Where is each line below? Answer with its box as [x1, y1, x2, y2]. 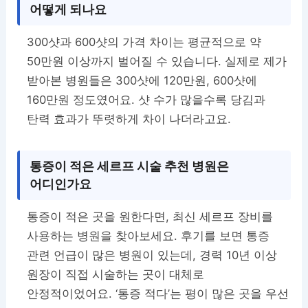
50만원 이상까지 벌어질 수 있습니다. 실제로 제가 [27, 54, 287, 69]
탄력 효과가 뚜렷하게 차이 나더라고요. [27, 112, 232, 126]
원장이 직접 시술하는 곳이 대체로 [27, 267, 205, 282]
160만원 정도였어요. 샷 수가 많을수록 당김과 [27, 93, 266, 107]
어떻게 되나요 [30, 2, 107, 17]
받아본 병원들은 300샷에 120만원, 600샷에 [27, 74, 258, 88]
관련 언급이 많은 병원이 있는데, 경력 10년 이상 [27, 248, 278, 263]
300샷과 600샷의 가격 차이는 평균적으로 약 [27, 35, 262, 49]
